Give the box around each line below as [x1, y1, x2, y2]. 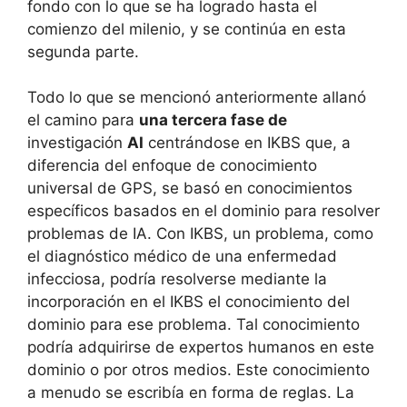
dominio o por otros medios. [27, 361, 232, 379]
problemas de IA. [27, 224, 152, 243]
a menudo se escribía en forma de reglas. [27, 383, 332, 402]
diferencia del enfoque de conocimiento [27, 156, 317, 174]
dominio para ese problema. [27, 315, 232, 333]
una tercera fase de [139, 111, 287, 129]
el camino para [27, 111, 139, 129]
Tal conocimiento [236, 315, 360, 333]
